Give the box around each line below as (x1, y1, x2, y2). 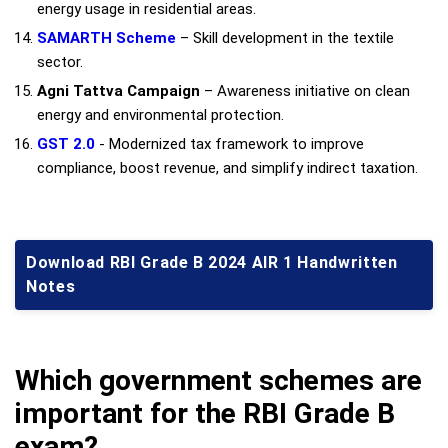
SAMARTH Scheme (37, 28, 176, 47)
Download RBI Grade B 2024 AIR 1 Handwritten (26, 252, 398, 272)
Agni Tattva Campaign (37, 81, 200, 100)
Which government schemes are (15, 363, 422, 397)
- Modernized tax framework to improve (95, 134, 364, 153)
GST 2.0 (37, 134, 95, 153)
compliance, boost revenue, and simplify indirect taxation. (37, 158, 418, 177)
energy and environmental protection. (37, 105, 284, 124)
